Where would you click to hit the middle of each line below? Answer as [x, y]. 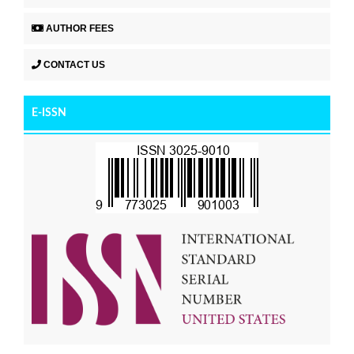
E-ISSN [49, 113]
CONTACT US [74, 64]
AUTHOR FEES [80, 28]
